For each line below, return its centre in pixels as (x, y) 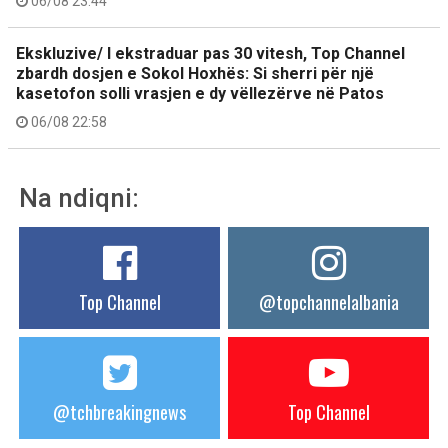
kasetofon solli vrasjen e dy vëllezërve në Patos (200, 93)
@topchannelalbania (328, 302)
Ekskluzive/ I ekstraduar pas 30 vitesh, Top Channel (210, 53)
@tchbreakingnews (119, 412)
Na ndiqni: (79, 198)
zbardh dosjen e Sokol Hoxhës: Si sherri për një (195, 73)
